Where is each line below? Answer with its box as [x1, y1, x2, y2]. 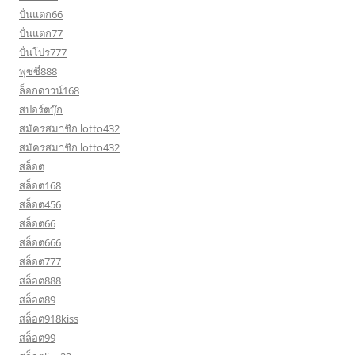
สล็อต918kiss [19, 311, 78, 326]
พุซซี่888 [19, 64, 57, 78]
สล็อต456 [19, 197, 61, 212]
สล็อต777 [19, 254, 61, 269]
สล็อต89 [19, 292, 55, 307]
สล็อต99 [19, 330, 55, 345]
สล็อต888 [19, 273, 61, 288]
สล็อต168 [19, 178, 61, 193]
